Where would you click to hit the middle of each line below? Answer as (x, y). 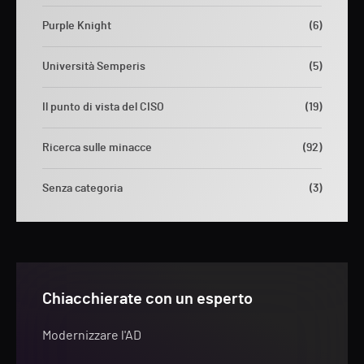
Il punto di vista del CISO (103, 107)
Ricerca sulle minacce (97, 148)
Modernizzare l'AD (92, 336)
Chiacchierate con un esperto (147, 299)
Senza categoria (82, 188)
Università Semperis (94, 67)
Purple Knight (77, 26)
